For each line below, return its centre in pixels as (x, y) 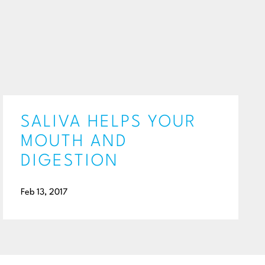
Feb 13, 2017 (44, 193)
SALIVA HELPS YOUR (109, 122)
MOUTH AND (74, 142)
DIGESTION (70, 161)
